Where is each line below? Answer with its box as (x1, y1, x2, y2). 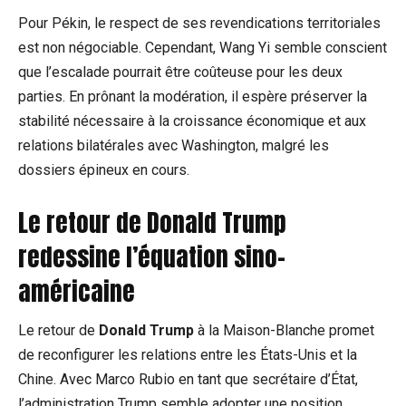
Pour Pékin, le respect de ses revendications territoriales (18, 14, 381, 33)
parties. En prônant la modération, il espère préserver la (18, 88, 367, 106)
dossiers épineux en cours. (18, 161, 189, 179)
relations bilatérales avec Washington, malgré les (18, 137, 329, 155)
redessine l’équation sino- (18, 238, 285, 276)
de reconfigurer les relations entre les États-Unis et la (18, 346, 357, 364)
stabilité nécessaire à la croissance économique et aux (18, 112, 366, 130)
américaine (18, 273, 135, 311)
